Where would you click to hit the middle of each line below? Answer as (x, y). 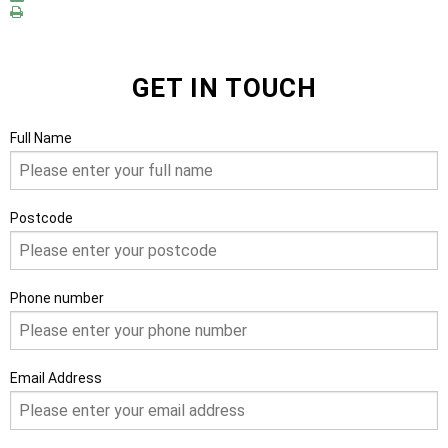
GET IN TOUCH (224, 87)
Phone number (57, 297)
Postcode (41, 217)
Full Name (41, 137)
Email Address (56, 377)
